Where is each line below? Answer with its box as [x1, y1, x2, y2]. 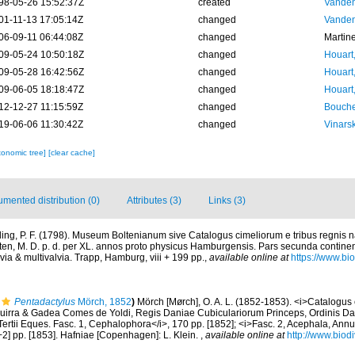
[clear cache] [48, 148, 95, 157]
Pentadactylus [14, 296, 75, 307]
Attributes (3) [127, 195, 181, 206]
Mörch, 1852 [75, 296, 132, 307]
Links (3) [208, 195, 246, 206]
